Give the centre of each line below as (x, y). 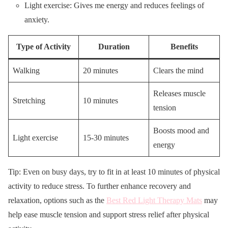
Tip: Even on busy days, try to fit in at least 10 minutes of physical (114, 172)
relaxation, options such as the (57, 201)
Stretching (29, 101)
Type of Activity (44, 47)
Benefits (184, 47)
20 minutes (101, 71)
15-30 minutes (106, 138)
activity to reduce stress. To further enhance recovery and (99, 186)
